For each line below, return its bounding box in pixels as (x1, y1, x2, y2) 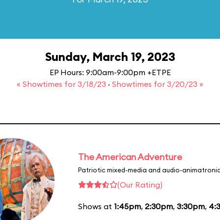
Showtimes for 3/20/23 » (112, 79, 203, 89)
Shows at (78, 201, 114, 211)
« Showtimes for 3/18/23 (17, 79, 108, 89)
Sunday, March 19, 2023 (45, 49, 175, 64)
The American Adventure (78, 151, 182, 163)
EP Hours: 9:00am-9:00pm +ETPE (49, 67, 171, 77)
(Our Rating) (117, 179, 163, 190)
